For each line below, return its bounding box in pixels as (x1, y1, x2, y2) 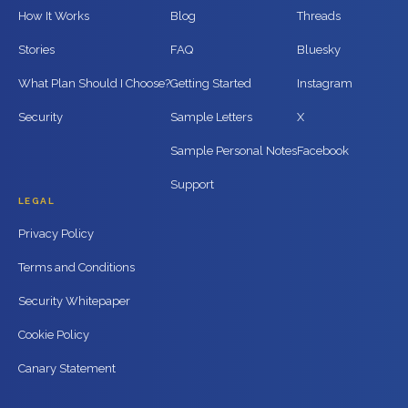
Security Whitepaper (18, 294, 130, 309)
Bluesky (297, 43, 341, 57)
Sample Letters (170, 110, 252, 125)
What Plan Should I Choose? (18, 76, 170, 91)
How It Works (18, 9, 89, 24)
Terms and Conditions (18, 260, 135, 275)
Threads (297, 9, 341, 24)
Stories (18, 43, 55, 57)
